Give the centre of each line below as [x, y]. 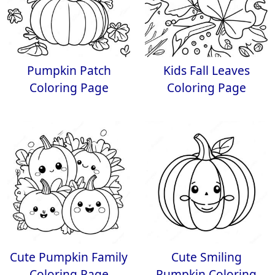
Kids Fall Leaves [206, 70]
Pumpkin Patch [69, 70]
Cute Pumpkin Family [69, 257]
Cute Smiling [206, 257]
